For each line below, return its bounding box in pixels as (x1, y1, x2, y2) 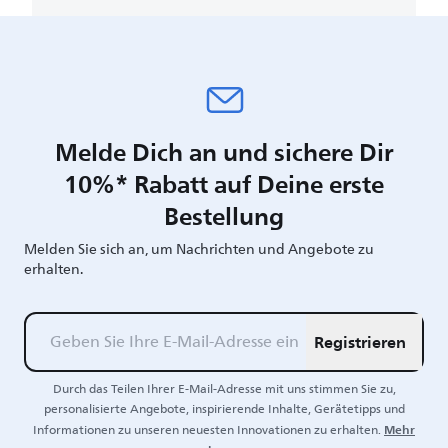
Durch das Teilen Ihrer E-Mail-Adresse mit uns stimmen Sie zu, (52, 378, 396, 400)
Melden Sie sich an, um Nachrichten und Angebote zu (24, 237, 374, 261)
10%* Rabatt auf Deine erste (64, 162, 384, 205)
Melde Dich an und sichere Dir (55, 130, 393, 173)
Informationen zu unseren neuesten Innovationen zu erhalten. (33, 419, 381, 441)
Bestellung (164, 194, 284, 237)
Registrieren (314, 327, 406, 356)
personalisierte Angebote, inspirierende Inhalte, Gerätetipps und (43, 398, 405, 420)
